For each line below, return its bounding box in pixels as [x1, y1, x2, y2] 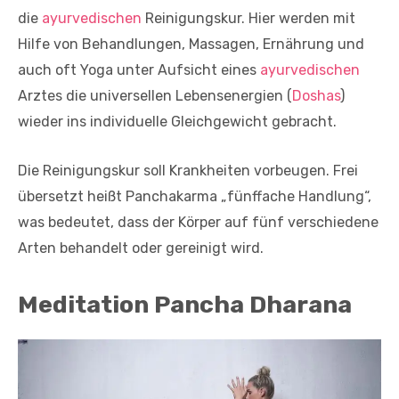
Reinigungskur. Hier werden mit [142, 10, 355, 28]
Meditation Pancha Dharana [18, 290, 352, 320]
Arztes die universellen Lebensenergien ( [18, 87, 292, 105]
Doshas [292, 87, 340, 105]
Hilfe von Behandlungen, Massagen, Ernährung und [18, 36, 364, 53]
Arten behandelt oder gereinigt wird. [18, 240, 264, 257]
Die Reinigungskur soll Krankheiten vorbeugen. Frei [18, 162, 358, 180]
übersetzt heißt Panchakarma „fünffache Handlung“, [18, 188, 371, 206]
